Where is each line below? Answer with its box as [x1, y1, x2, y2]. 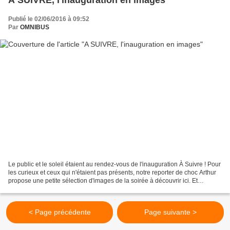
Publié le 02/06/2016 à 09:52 [8, 15, 89, 23]
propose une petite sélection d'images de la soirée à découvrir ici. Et [8, 177, 198, 185]
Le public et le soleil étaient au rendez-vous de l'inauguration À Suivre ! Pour [8, 161, 221, 168]
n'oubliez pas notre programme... [8, 185, 100, 193]
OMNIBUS [20, 23, 49, 31]
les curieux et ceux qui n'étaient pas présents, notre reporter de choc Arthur [8, 169, 216, 177]
